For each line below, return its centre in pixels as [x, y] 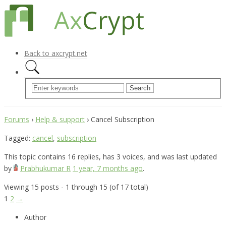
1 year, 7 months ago [108, 168]
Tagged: [18, 138]
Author [35, 217]
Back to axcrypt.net [56, 53]
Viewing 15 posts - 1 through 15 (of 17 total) [76, 187]
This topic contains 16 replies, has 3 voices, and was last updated [110, 156]
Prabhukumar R [45, 168]
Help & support [60, 119]
